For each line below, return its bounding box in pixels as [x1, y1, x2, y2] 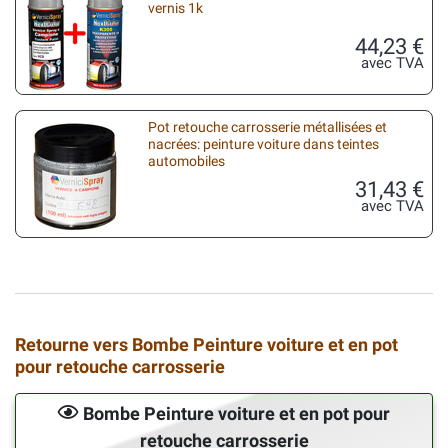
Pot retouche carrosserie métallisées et [148, 119, 387, 136]
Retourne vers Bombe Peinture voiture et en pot [15, 334, 398, 355]
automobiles [148, 153, 225, 170]
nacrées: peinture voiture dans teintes [148, 136, 379, 153]
